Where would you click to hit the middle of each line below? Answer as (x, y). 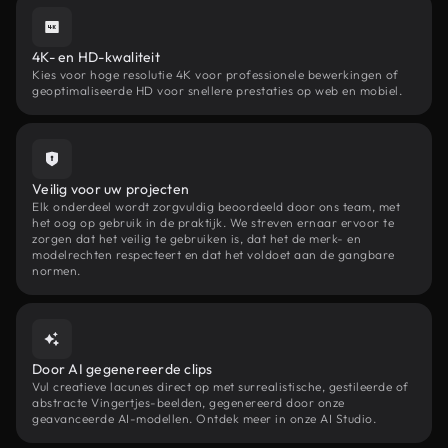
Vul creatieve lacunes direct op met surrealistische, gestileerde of (220, 386)
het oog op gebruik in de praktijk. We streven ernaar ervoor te (213, 222)
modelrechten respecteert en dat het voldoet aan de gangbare (213, 254)
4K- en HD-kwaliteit (96, 57)
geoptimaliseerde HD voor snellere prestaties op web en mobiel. (217, 90)
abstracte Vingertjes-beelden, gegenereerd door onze (188, 402)
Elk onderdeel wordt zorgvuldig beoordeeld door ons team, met (216, 206)
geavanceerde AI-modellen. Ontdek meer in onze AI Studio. (204, 418)
